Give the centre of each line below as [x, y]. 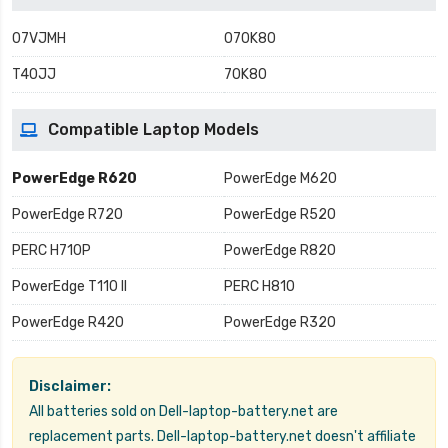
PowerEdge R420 [68, 323]
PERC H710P [51, 251]
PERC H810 [259, 287]
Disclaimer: [70, 387]
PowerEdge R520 [280, 215]
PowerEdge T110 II [69, 287]
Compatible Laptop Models [153, 130]
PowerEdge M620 [280, 179]
